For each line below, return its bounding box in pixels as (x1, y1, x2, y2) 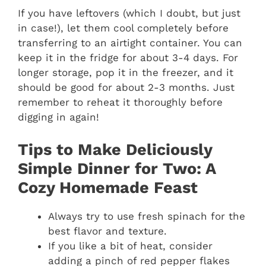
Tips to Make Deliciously (18, 140, 212, 159)
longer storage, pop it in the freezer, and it (18, 66, 233, 79)
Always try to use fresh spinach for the (48, 210, 245, 222)
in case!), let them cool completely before (18, 22, 229, 34)
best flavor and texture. (48, 224, 167, 237)
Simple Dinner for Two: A (18, 159, 216, 178)
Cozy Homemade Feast (18, 178, 198, 197)
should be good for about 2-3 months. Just (18, 81, 235, 94)
